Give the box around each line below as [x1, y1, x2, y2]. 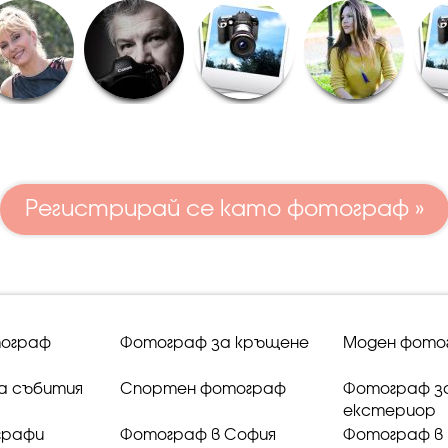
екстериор [343, 404, 436, 419]
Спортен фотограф [120, 382, 286, 397]
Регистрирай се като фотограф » [24, 198, 424, 220]
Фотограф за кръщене [120, 336, 309, 351]
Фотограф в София [120, 428, 276, 443]
